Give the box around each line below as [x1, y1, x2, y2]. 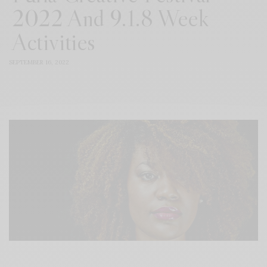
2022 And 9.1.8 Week [12, 3, 209, 33]
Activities [12, 27, 95, 57]
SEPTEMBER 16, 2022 [9, 58, 69, 67]
